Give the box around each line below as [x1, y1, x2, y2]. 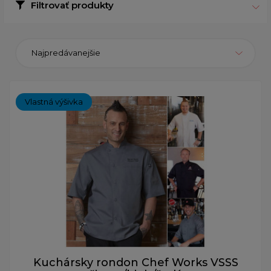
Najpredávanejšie [31, 48, 100, 58]
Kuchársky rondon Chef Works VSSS [33, 255, 238, 269]
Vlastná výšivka [25, 96, 83, 106]
